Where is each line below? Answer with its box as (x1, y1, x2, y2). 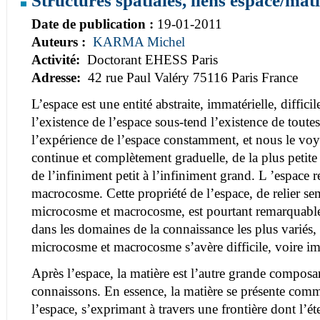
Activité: (31, 52, 84, 68)
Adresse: (31, 70, 84, 86)
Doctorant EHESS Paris (84, 52, 218, 68)
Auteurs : (31, 34, 89, 50)
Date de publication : (31, 16, 157, 32)
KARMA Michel (93, 34, 185, 50)
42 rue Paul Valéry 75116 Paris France (84, 70, 298, 86)
